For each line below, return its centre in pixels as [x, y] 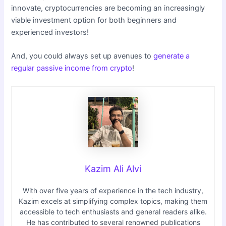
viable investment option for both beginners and [94, 20]
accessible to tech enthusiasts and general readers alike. [113, 211]
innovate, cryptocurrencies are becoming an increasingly [108, 8]
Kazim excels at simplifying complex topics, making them [113, 201]
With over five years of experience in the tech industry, [113, 190]
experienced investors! [50, 33]
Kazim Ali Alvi [113, 168]
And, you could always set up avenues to [82, 56]
